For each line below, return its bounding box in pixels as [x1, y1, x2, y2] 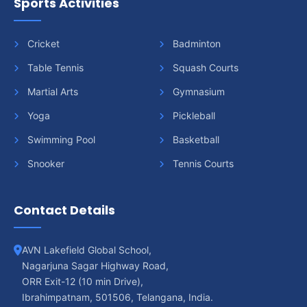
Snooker [25, 158, 64, 170]
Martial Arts [25, 86, 78, 98]
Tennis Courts [169, 158, 234, 170]
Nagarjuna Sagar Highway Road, [22, 260, 169, 272]
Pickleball [169, 110, 215, 122]
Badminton [169, 38, 221, 50]
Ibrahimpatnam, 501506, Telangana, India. [22, 291, 213, 304]
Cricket [25, 38, 60, 50]
